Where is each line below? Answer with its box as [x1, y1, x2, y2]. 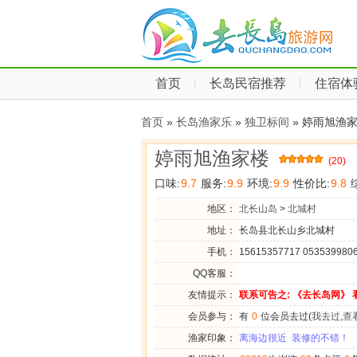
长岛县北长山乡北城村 [239, 225, 335, 236]
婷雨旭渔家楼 [155, 147, 269, 169]
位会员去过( [258, 311, 312, 322]
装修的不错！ [292, 332, 349, 343]
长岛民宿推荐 [210, 76, 286, 90]
